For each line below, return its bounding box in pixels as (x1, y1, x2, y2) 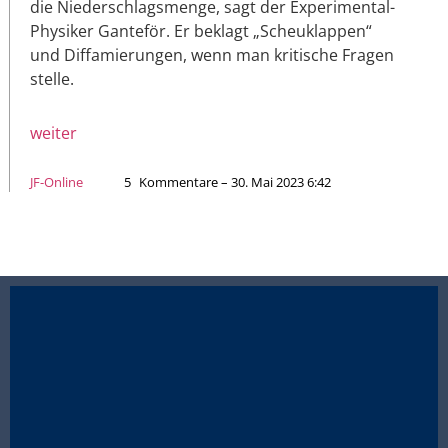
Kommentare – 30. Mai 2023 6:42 (139, 172, 331, 191)
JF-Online (30, 172, 83, 191)
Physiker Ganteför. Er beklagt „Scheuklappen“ (30, 19, 372, 42)
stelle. (30, 67, 74, 90)
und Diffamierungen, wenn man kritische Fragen (30, 43, 394, 66)
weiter (30, 121, 77, 144)
